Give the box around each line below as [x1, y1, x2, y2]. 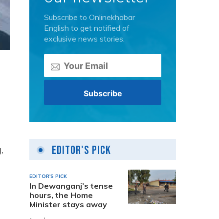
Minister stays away [29, 199, 107, 209]
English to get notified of [44, 23, 130, 33]
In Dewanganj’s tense [29, 180, 113, 191]
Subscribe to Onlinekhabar [44, 12, 135, 22]
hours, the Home [29, 190, 93, 200]
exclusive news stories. [44, 34, 125, 44]
